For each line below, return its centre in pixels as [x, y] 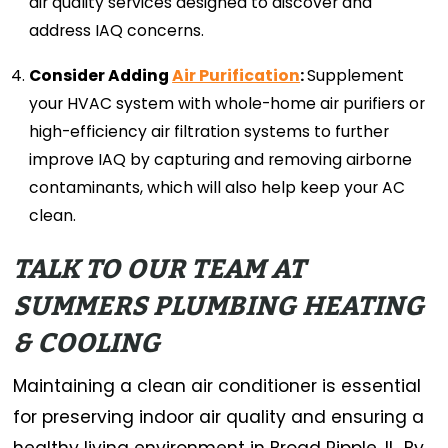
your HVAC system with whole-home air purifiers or [227, 103]
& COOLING [87, 344]
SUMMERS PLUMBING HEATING [219, 307]
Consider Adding [101, 75]
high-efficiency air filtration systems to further [209, 131]
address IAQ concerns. [117, 31]
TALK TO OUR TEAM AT [159, 270]
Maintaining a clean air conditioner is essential [217, 385]
